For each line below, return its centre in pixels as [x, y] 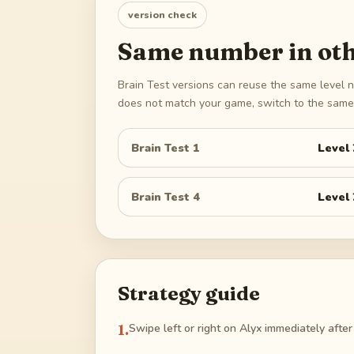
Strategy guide [189, 294]
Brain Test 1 [166, 147]
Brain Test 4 [166, 196]
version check [162, 14]
